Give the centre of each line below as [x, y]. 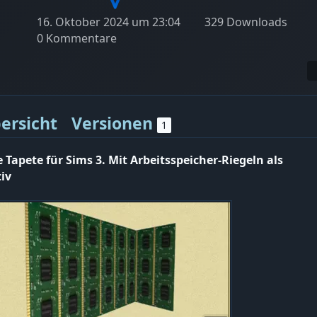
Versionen [114, 123]
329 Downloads [244, 22]
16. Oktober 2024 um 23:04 [109, 22]
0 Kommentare [77, 38]
